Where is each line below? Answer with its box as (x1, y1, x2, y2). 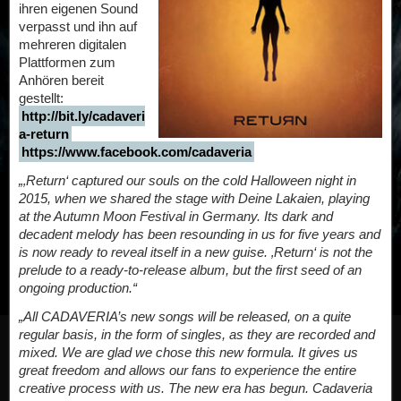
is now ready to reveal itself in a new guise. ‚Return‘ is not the (19, 244, 372, 260)
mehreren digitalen (19, 37, 126, 52)
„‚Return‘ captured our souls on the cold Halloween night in (19, 173, 356, 188)
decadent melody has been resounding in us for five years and (19, 226, 380, 242)
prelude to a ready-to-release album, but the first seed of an (19, 262, 362, 277)
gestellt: (19, 90, 64, 106)
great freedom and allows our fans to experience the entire (19, 363, 356, 378)
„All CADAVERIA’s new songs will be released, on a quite (19, 309, 351, 324)
